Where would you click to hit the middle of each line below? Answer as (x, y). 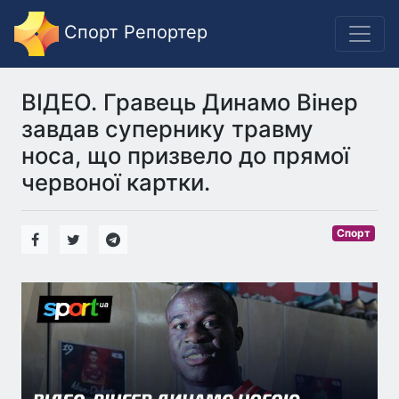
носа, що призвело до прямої (185, 155)
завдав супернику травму (167, 129)
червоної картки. (116, 182)
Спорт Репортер (133, 33)
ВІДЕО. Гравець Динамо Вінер (190, 102)
